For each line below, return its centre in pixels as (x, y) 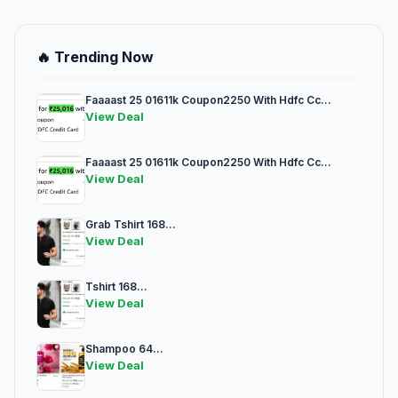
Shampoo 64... (124, 349)
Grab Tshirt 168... (131, 225)
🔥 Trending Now (95, 57)
